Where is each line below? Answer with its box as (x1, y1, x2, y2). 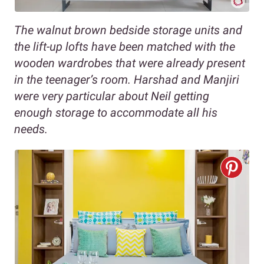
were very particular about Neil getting (14, 89, 209, 104)
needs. (14, 122, 48, 137)
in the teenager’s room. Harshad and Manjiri (14, 72, 239, 87)
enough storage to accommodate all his (14, 105, 217, 120)
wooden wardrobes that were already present (14, 56, 245, 71)
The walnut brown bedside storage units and (14, 23, 242, 38)
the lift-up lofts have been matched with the (14, 39, 235, 54)
